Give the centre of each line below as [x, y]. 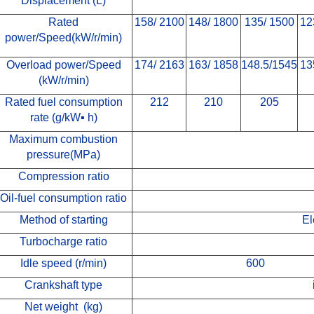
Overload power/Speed [63, 64]
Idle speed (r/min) [64, 263]
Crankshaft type [64, 285]
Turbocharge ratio [64, 241]
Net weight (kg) [64, 306]
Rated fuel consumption [63, 102]
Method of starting [63, 219]
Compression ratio [63, 176]
